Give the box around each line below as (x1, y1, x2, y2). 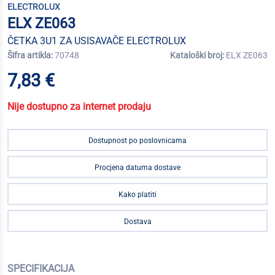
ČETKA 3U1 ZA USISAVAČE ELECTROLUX (7, 35, 186, 47)
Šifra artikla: (7, 50, 55, 60)
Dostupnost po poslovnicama (88, 136, 187, 145)
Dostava (123, 217, 152, 226)
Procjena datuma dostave (95, 163, 180, 172)
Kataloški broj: (170, 50, 226, 60)
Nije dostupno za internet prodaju (7, 101, 151, 112)
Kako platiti (118, 190, 157, 199)
